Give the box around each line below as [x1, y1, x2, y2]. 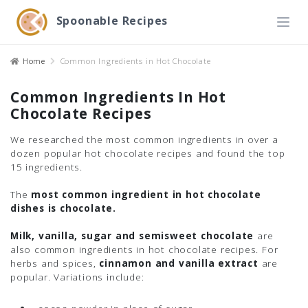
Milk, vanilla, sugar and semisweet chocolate [10, 229, 254, 242]
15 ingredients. [10, 160, 83, 173]
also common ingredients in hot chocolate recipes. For [10, 243, 278, 256]
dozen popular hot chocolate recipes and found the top [10, 146, 285, 159]
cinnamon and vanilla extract [99, 256, 258, 269]
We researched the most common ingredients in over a [10, 133, 278, 146]
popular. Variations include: [10, 270, 144, 283]
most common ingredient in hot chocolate [31, 188, 261, 201]
